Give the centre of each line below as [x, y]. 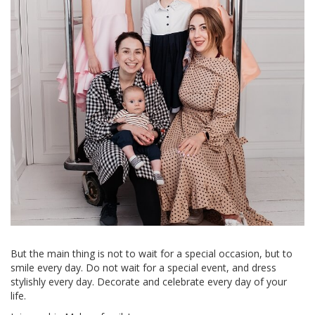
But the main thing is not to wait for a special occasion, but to [152, 253]
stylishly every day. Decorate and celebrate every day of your [149, 282]
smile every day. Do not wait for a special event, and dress [143, 268]
